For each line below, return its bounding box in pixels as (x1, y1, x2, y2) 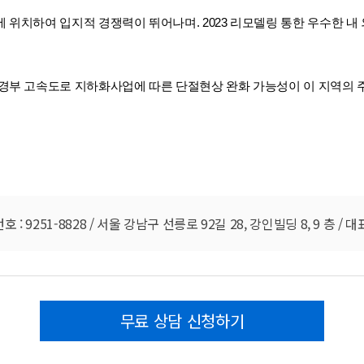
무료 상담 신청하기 (119, 309, 245, 332)
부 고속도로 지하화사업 (9, 80, 134, 93)
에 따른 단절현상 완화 (133, 80, 250, 93)
